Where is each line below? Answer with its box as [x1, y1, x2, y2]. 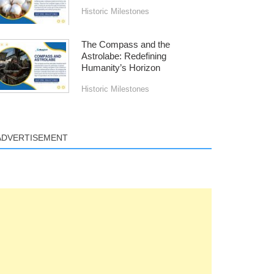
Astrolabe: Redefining [81, 51, 166, 61]
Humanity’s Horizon [81, 62, 160, 73]
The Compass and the [81, 39, 170, 50]
